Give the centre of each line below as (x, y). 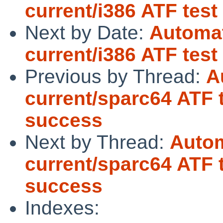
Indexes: (62, 208)
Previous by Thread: (115, 76)
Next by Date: (87, 32)
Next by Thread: (97, 142)
